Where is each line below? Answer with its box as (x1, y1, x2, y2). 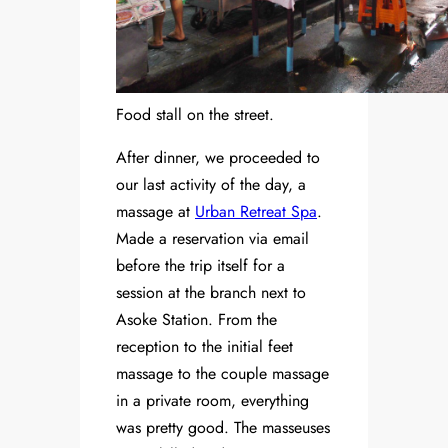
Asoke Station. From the (116, 308, 277, 332)
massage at (116, 200, 195, 224)
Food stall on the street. (116, 103, 274, 127)
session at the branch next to (116, 281, 306, 305)
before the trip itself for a (116, 254, 285, 278)
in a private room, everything (116, 389, 309, 413)
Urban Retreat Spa (195, 200, 317, 224)
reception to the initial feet (116, 335, 293, 359)
